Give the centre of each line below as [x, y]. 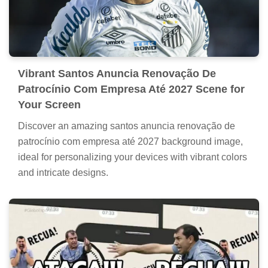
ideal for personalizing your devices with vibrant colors [133, 157]
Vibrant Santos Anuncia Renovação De [117, 73]
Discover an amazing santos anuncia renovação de [127, 126]
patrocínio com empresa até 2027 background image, [130, 141]
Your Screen [49, 104]
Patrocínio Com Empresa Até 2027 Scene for [131, 89]
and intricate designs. [63, 172]
